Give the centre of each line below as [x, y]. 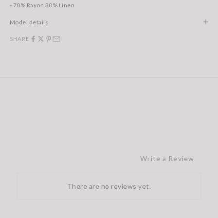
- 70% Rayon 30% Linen [42, 5]
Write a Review [167, 158]
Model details [29, 22]
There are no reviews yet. [109, 186]
